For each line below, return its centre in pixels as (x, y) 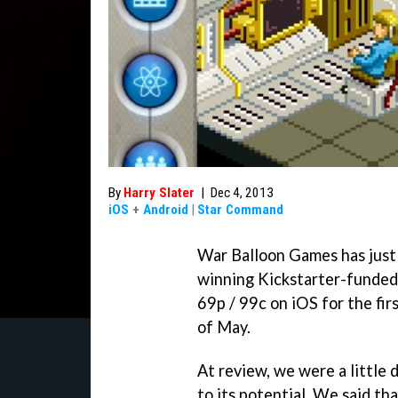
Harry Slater (159, 193)
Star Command (240, 210)
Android (166, 210)
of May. (224, 327)
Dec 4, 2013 (242, 193)
